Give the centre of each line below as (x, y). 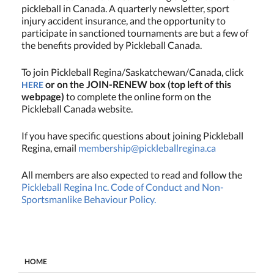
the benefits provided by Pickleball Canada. (112, 45)
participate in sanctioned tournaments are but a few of (135, 32)
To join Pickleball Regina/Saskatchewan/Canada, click (132, 72)
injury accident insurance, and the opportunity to (124, 20)
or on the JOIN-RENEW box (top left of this (137, 84)
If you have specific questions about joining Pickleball (132, 135)
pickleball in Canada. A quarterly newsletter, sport (125, 8)
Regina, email (50, 147)
